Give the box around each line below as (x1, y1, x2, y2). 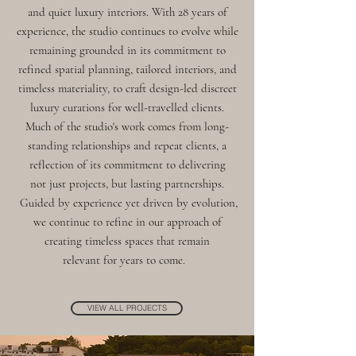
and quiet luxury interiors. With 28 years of (27, 5, 227, 19)
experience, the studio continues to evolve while (16, 24, 238, 38)
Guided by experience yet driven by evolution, (17, 195, 238, 210)
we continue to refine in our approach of (33, 215, 222, 229)
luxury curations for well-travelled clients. (30, 100, 224, 114)
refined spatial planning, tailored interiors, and (17, 62, 237, 76)
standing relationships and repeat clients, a (28, 138, 226, 153)
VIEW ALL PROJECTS (87, 303, 167, 313)
